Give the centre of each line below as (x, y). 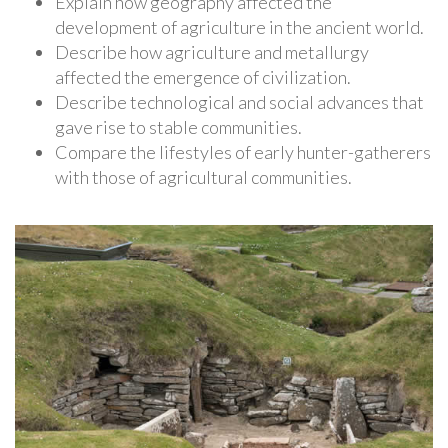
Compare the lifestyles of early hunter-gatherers (243, 152)
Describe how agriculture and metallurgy (212, 52)
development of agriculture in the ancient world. (239, 27)
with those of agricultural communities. (203, 177)
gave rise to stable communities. (178, 127)
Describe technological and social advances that (239, 102)
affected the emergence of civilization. (203, 77)
